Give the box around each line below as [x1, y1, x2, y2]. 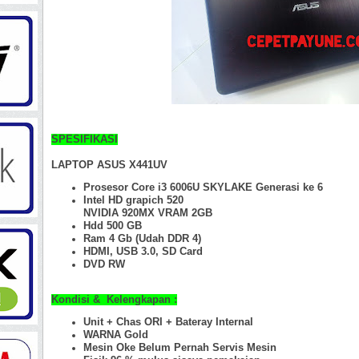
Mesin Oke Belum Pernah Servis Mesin [83, 341, 276, 353]
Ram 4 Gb [83, 232, 132, 244]
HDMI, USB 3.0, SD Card [83, 244, 206, 257]
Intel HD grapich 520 [83, 193, 184, 206]
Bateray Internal [175, 315, 253, 328]
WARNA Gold [83, 328, 148, 341]
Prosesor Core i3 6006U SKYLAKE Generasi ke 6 [83, 180, 323, 193]
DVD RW [83, 257, 125, 270]
